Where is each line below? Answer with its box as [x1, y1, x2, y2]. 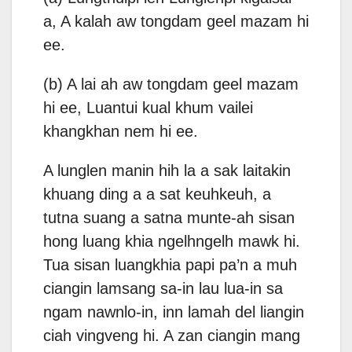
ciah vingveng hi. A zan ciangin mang [43, 327, 300, 345]
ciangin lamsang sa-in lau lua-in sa [43, 280, 283, 298]
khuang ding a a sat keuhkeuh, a [43, 185, 271, 203]
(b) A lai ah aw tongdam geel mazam [43, 75, 299, 93]
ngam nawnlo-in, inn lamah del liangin [43, 303, 304, 321]
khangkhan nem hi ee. [43, 123, 198, 141]
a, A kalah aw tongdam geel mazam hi [43, 13, 309, 31]
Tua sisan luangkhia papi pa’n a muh [43, 256, 297, 274]
